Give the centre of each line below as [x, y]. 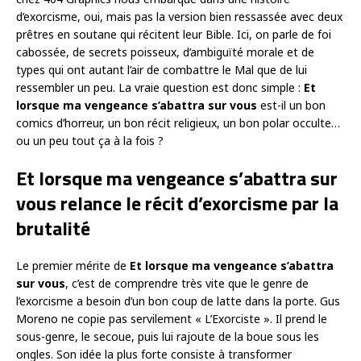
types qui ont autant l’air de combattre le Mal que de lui [162, 70]
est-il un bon [291, 106]
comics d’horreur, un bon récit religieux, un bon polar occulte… [178, 123]
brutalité [53, 228]
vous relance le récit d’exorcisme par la [177, 203]
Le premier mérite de [73, 266]
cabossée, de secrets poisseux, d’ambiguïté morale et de [165, 52]
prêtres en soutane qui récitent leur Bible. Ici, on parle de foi [174, 35]
